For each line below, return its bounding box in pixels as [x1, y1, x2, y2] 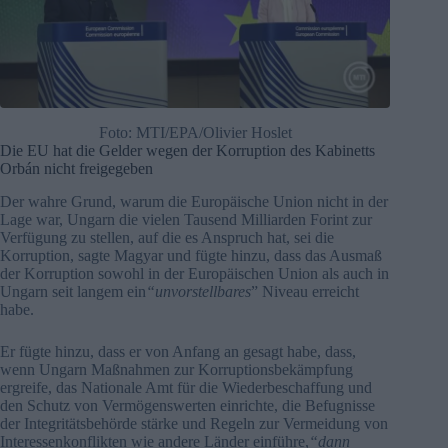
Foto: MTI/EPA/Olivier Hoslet [98, 124, 292, 142]
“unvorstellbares [146, 282, 251, 300]
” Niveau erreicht [251, 282, 359, 300]
